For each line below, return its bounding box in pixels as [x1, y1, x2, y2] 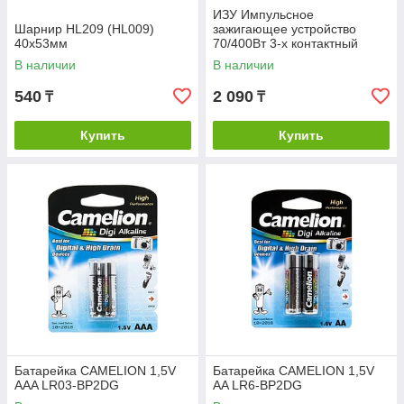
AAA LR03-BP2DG [14, 378, 119, 393]
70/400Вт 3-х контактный [213, 36, 358, 51]
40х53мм [14, 36, 68, 51]
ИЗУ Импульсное [213, 7, 314, 23]
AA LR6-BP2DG [213, 378, 302, 393]
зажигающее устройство [213, 22, 356, 37]
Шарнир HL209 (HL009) [14, 22, 154, 37]
